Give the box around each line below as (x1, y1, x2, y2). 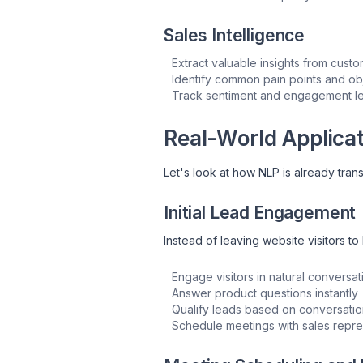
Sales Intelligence (164, 24, 305, 45)
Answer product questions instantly (172, 285, 358, 300)
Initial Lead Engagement (164, 202, 357, 223)
